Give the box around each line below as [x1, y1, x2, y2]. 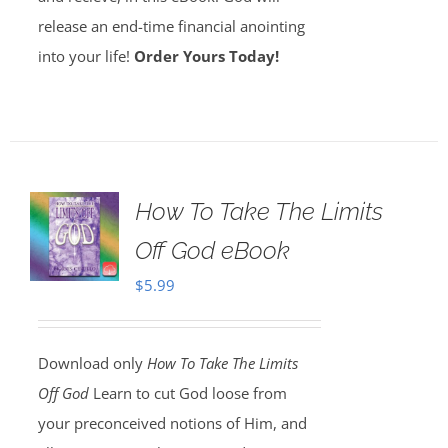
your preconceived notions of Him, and [37, 413, 307, 433]
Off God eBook [134, 236, 290, 265]
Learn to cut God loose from [88, 383, 287, 403]
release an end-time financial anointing [37, 16, 305, 36]
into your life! [37, 46, 134, 66]
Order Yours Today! [133, 46, 279, 66]
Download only [37, 353, 147, 373]
